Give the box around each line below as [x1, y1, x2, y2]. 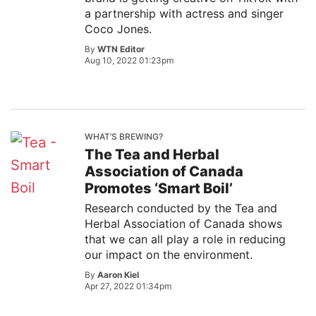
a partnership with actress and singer [85, 6, 284, 20]
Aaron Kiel [97, 269, 139, 280]
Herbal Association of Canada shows [85, 217, 282, 231]
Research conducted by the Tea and [85, 201, 277, 215]
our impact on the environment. [85, 248, 253, 262]
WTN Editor [97, 44, 145, 54]
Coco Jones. [85, 22, 152, 36]
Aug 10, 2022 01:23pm [85, 55, 174, 66]
